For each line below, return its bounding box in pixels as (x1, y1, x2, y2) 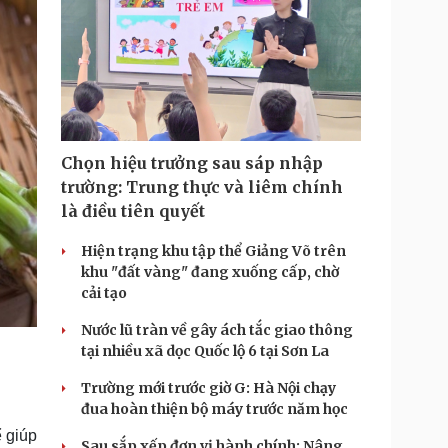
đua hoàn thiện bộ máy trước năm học (81, 400, 348, 418)
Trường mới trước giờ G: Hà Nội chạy (81, 379, 336, 397)
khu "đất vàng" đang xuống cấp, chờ (81, 263, 339, 281)
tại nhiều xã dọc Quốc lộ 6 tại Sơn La (81, 342, 329, 360)
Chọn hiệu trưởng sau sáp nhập (61, 153, 323, 173)
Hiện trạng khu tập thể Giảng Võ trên (81, 242, 346, 260)
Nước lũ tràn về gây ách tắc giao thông (81, 321, 353, 339)
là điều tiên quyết (61, 201, 205, 221)
